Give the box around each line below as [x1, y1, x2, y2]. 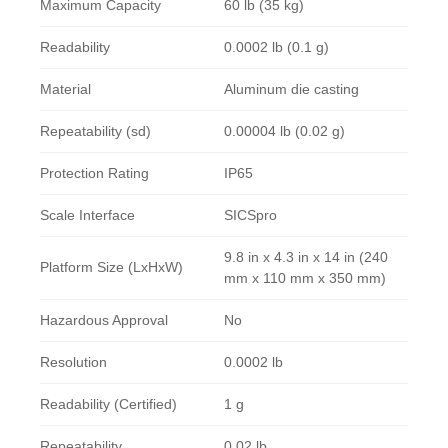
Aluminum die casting [224, 81, 359, 98]
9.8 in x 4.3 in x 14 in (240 [224, 249, 388, 266]
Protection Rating [40, 165, 149, 182]
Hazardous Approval [40, 312, 168, 329]
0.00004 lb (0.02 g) [224, 123, 345, 140]
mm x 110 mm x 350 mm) [224, 270, 386, 287]
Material [40, 81, 91, 98]
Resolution [40, 354, 107, 371]
